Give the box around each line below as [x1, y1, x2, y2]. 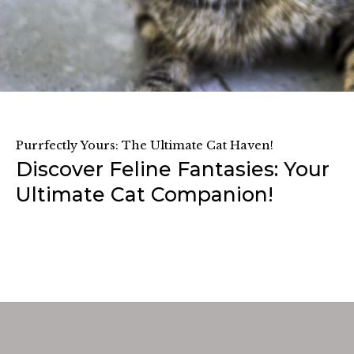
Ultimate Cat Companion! [16, 183, 273, 207]
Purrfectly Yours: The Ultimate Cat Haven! [16, 138, 273, 153]
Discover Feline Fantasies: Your [16, 157, 330, 182]
